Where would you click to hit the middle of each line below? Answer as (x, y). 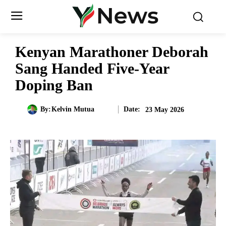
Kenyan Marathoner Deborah (112, 52)
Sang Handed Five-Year (92, 68)
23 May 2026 (165, 109)
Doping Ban (54, 85)
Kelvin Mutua (73, 109)
